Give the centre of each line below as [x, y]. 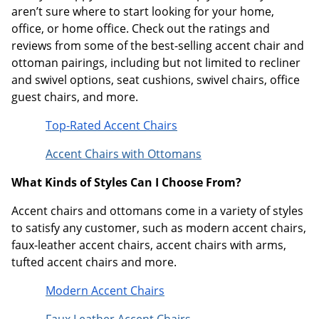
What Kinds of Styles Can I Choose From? [126, 182]
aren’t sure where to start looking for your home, [143, 11]
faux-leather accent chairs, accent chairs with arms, [149, 245]
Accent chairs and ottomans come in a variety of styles [157, 210]
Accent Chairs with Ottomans [124, 153]
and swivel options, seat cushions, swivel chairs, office [156, 79]
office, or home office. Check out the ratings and [141, 28]
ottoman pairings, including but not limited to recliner [156, 62]
